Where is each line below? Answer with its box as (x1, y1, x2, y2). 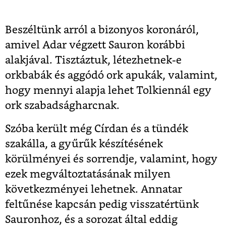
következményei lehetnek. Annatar (5, 184, 182, 195)
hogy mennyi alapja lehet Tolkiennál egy (5, 85, 211, 96)
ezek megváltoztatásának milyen (5, 168, 171, 180)
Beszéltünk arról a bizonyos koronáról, (5, 24, 199, 35)
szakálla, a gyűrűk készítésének (5, 138, 163, 149)
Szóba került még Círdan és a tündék (5, 123, 188, 134)
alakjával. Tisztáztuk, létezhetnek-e (5, 54, 182, 66)
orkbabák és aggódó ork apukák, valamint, (5, 70, 217, 81)
